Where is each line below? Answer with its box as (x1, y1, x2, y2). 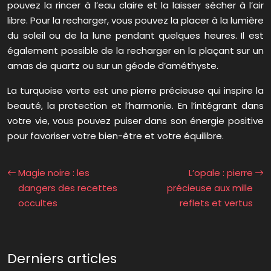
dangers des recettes (18, 181, 117, 195)
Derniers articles (7, 249, 117, 269)
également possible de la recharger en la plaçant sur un (7, 44, 264, 57)
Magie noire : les (18, 166, 90, 180)
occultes (18, 197, 57, 210)
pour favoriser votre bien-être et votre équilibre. (7, 129, 224, 143)
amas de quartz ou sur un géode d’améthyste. (7, 59, 218, 73)
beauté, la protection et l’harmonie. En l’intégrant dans (7, 99, 264, 113)
